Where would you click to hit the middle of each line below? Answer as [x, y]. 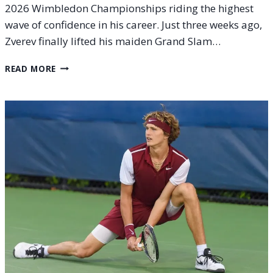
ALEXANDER [82, 65]
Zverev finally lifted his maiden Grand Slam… [113, 41]
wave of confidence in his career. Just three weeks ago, [133, 24]
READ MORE [31, 68]
